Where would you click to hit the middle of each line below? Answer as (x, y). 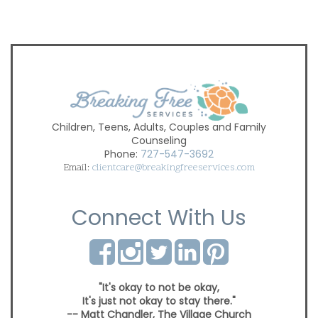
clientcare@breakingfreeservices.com (174, 168)
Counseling (159, 141)
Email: (78, 168)
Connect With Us (159, 218)
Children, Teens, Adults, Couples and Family (159, 127)
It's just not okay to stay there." (159, 301)
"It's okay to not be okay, (159, 288)
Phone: (122, 154)
